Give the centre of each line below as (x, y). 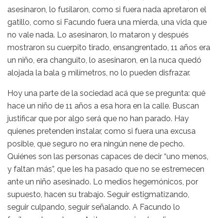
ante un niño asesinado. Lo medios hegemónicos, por (103, 182)
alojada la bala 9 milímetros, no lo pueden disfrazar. (99, 73)
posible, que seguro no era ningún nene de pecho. (96, 144)
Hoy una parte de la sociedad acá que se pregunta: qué (106, 93)
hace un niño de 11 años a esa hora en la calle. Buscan (103, 106)
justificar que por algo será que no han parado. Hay (98, 118)
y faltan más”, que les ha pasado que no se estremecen (106, 169)
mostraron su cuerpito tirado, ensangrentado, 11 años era (109, 47)
